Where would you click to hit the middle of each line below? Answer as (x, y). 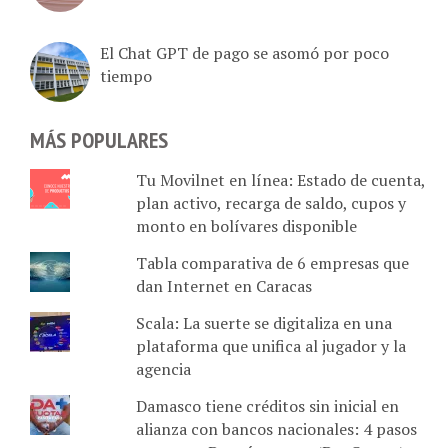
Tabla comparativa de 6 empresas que (272, 251)
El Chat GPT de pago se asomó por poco (244, 41)
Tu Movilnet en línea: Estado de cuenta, (280, 168)
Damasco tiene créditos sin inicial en (267, 394)
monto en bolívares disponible (246, 214)
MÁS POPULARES (99, 128)
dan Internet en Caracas (223, 274)
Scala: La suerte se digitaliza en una (263, 311)
